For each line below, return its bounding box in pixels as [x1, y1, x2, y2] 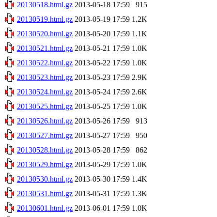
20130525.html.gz [17, 102, 73, 110]
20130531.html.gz [17, 189, 73, 198]
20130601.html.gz [17, 203, 73, 212]
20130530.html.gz [17, 174, 73, 183]
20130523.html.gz [17, 73, 73, 81]
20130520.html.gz [17, 29, 73, 38]
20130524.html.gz [17, 87, 73, 96]
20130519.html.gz [17, 15, 73, 23]
